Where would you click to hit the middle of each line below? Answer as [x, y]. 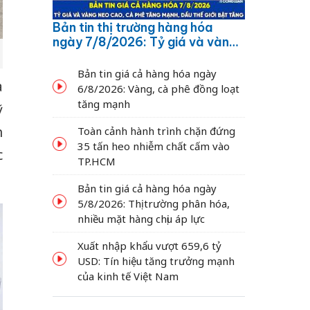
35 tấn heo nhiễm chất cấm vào [154, 146]
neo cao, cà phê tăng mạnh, [136, 56]
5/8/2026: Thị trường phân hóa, [154, 203]
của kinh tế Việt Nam [128, 276]
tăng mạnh [104, 103]
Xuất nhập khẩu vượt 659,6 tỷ [149, 245]
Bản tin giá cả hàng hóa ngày [147, 73]
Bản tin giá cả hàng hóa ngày [147, 188]
